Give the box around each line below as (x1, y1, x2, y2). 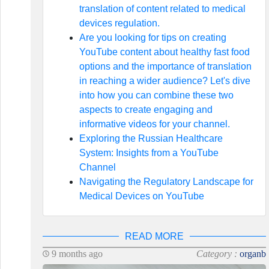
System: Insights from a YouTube (79, 148, 219, 158)
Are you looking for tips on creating (79, 32, 226, 43)
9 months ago (49, 249, 103, 259)
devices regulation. (79, 18, 160, 28)
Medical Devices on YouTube (79, 191, 204, 201)
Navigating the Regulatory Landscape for (79, 177, 253, 187)
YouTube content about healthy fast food (79, 47, 250, 57)
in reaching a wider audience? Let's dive (79, 76, 250, 86)
